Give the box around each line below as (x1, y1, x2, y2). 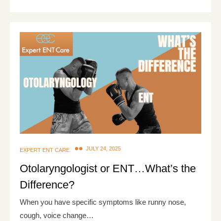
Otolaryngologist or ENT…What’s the (20, 162, 196, 175)
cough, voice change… (20, 211, 94, 220)
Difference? (20, 179, 74, 191)
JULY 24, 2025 (86, 146, 121, 152)
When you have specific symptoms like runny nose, (20, 198, 186, 207)
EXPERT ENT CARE (20, 147, 70, 153)
